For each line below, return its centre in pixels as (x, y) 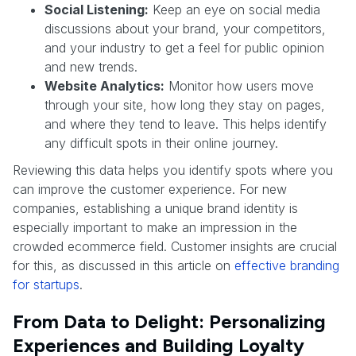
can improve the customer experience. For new (150, 189)
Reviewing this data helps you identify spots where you (173, 170)
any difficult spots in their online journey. (161, 143)
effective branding (287, 265)
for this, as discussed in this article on (124, 265)
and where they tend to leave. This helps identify (186, 124)
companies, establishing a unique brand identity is (155, 208)
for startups (46, 284)
